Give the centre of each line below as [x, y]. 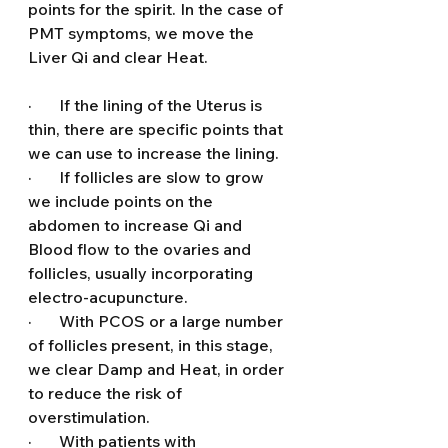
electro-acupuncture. [108, 297]
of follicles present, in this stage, [152, 345]
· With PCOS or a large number [157, 321]
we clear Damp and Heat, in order [158, 369]
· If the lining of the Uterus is [147, 105]
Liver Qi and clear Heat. [118, 57]
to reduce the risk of [107, 393]
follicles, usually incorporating [142, 273]
